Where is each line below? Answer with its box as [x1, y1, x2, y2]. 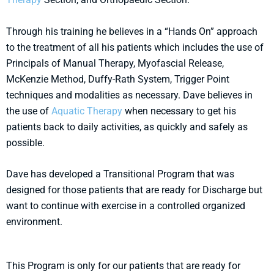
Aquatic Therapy [51, 105, 122, 117]
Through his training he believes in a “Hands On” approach [6, 25, 257, 37]
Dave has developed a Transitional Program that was [6, 168, 234, 180]
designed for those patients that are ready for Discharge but [6, 184, 262, 196]
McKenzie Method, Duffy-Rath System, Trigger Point [6, 73, 229, 85]
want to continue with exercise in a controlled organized [6, 200, 245, 212]
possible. [6, 136, 45, 149]
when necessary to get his [122, 105, 236, 117]
